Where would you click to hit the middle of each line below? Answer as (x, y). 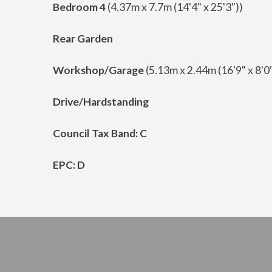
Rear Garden (83, 39)
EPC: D (69, 165)
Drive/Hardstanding (101, 102)
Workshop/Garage (98, 70)
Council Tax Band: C (100, 133)
